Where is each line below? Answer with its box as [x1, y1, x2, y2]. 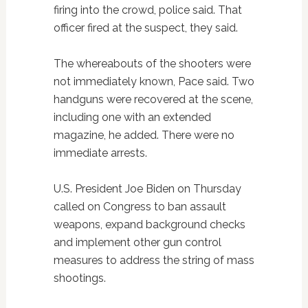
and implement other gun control [53, 236, 221, 250]
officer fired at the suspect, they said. [53, 21, 238, 35]
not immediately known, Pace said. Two [53, 75, 254, 89]
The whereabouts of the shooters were [53, 57, 251, 71]
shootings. [53, 272, 106, 285]
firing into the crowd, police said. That [53, 3, 242, 17]
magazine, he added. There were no [53, 129, 234, 142]
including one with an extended [53, 111, 211, 124]
